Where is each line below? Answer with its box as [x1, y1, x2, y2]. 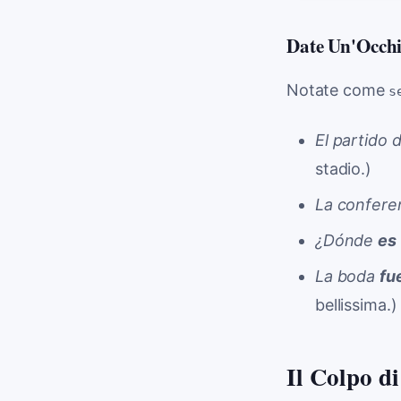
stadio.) [315, 159, 371, 179]
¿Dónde [315, 231, 379, 251]
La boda [315, 267, 380, 286]
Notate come [286, 81, 389, 100]
